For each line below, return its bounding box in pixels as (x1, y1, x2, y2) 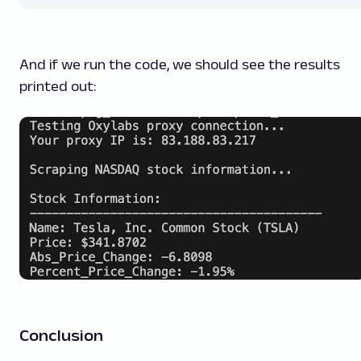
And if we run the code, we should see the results (19, 56, 340, 73)
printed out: (19, 77, 96, 94)
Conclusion (19, 326, 103, 345)
